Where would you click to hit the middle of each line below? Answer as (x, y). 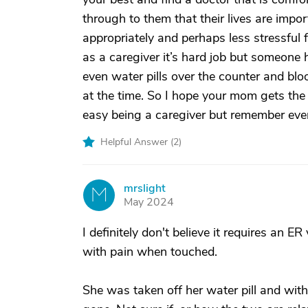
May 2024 (149, 202)
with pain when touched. (150, 252)
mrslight (145, 188)
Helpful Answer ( (137, 142)
